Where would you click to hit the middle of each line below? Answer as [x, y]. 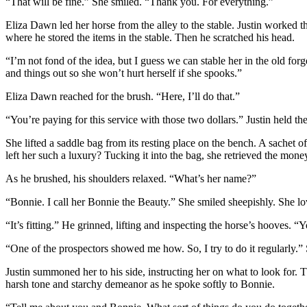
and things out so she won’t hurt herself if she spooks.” [124, 73]
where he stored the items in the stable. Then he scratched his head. [150, 37]
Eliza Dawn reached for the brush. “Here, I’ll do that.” [123, 96]
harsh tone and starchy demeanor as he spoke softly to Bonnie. [140, 284]
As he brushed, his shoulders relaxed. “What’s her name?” [131, 178]
